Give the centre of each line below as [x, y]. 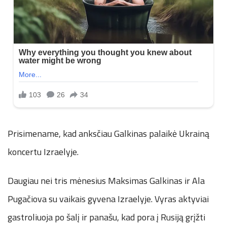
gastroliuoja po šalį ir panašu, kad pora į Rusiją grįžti [106, 217]
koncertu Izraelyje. [43, 152]
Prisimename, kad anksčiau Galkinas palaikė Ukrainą [108, 133]
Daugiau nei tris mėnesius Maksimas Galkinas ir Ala [106, 180]
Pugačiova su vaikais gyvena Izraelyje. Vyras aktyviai [108, 199]
